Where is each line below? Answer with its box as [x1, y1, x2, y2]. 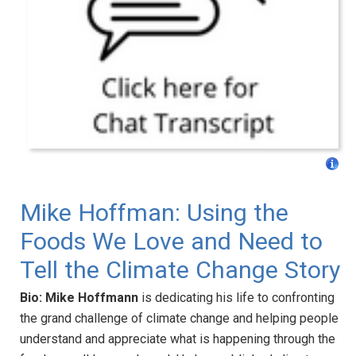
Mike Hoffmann [45, 289, 141, 305]
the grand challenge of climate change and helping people [20, 310, 339, 326]
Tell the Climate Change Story [20, 255, 340, 284]
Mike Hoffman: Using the [20, 198, 288, 226]
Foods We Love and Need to [20, 226, 323, 255]
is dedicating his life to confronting [141, 289, 335, 305]
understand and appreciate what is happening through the [20, 331, 335, 346]
